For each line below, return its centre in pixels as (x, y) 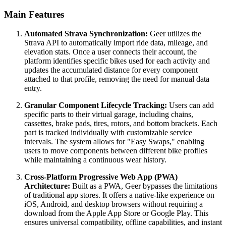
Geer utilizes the (175, 34)
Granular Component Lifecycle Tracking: (96, 105)
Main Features (34, 14)
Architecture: (47, 186)
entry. (33, 88)
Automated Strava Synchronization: (86, 34)
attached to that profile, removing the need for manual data (117, 79)
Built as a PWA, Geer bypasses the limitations (144, 186)
